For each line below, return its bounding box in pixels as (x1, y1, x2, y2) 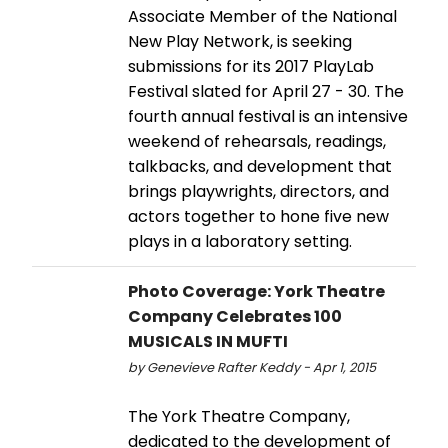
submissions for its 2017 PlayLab (128, 54, 374, 78)
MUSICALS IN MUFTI (128, 329, 288, 353)
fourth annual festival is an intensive (128, 104, 408, 128)
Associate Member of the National (128, 4, 397, 28)
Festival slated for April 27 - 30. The (128, 79, 404, 103)
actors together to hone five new (128, 204, 389, 228)
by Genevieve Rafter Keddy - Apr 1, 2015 (128, 358, 376, 376)
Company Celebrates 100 (128, 304, 342, 328)
